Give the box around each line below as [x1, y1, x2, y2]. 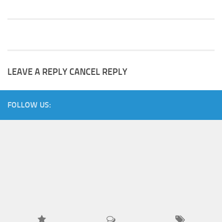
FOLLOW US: [7, 100, 51, 110]
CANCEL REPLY [69, 66, 127, 77]
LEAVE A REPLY [7, 66, 69, 77]
